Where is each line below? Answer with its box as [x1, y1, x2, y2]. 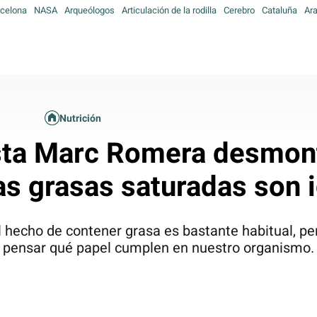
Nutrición [59, 113, 101, 125]
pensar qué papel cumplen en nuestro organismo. [3, 238, 315, 256]
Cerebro [224, 5, 255, 16]
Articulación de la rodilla [122, 5, 217, 16]
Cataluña [262, 5, 297, 16]
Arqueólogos [64, 5, 115, 16]
